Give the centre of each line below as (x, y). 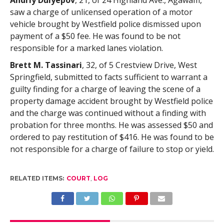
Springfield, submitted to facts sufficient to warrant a (108, 77)
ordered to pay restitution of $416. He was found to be (112, 137)
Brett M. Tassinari (46, 65)
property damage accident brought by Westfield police (111, 101)
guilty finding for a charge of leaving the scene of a (105, 89)
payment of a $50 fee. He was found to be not (95, 36)
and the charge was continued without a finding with (108, 113)
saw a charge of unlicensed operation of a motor (101, 12)
